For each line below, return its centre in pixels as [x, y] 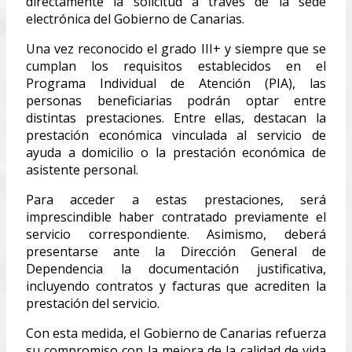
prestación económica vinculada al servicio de [176, 135]
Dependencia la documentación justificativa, [176, 268]
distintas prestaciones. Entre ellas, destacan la [176, 117]
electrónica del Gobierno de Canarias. [135, 18]
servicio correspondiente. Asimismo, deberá [176, 234]
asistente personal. [82, 169]
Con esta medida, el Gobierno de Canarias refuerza [176, 333]
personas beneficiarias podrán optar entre [176, 100]
